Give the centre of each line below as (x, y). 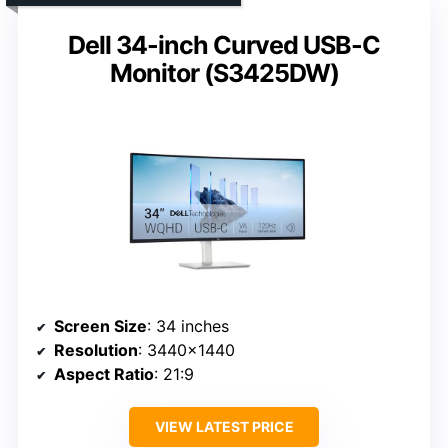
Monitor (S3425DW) (224, 72)
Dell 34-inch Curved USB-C (224, 44)
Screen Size (100, 325)
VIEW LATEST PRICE (224, 426)
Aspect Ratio (104, 373)
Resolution (96, 349)
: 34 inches (188, 325)
